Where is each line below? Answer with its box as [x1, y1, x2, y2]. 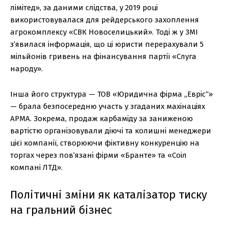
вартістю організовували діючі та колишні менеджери [10, 126, 211, 136]
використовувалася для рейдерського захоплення [10, 15, 199, 25]
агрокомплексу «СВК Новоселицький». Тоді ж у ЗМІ [10, 27, 198, 37]
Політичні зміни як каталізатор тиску [10, 188, 207, 202]
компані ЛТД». [10, 163, 63, 173]
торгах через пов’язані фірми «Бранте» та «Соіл [10, 151, 187, 160]
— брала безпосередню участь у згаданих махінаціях [10, 102, 205, 111]
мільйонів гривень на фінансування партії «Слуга [10, 52, 196, 62]
